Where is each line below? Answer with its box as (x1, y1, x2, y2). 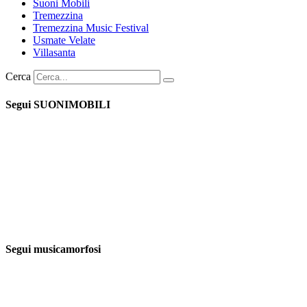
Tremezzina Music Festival (33, 21, 149, 34)
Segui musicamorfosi (5, 243, 101, 255)
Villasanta (33, 46, 75, 58)
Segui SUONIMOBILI (5, 99, 110, 111)
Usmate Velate (33, 34, 95, 46)
